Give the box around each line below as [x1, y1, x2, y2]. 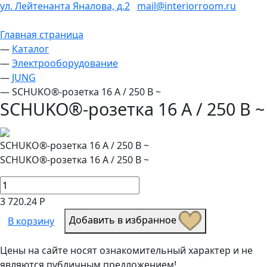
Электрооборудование [12, 56, 118, 70]
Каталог [12, 42, 49, 55]
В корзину [8, 214, 54, 228]
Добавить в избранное [69, 213, 179, 227]
